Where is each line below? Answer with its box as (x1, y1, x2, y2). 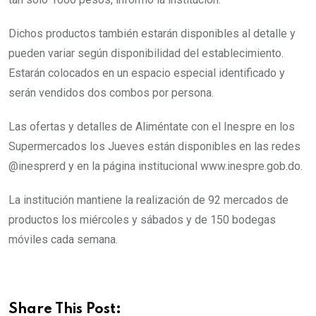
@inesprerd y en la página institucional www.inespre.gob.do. (8, 159, 303, 173)
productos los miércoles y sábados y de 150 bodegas (8, 212, 276, 226)
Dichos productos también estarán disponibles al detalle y (8, 26, 296, 40)
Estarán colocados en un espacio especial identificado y (8, 66, 285, 80)
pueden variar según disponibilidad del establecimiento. (8, 46, 284, 60)
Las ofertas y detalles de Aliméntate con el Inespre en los (8, 119, 295, 133)
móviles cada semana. (8, 232, 118, 246)
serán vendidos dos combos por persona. (8, 85, 214, 99)
